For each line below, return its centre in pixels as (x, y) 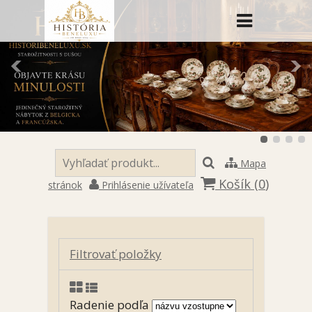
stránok (65, 185)
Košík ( (237, 184)
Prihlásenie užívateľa (146, 185)
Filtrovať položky (116, 254)
